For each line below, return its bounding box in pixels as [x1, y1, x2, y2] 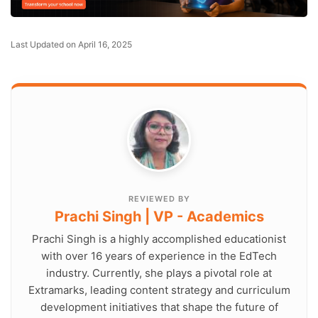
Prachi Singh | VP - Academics [54, 208, 264, 226]
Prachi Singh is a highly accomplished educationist [32, 232, 286, 246]
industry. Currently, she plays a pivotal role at [46, 266, 272, 280]
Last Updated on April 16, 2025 [16, 39, 132, 50]
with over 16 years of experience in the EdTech [41, 249, 277, 263]
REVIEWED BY [128, 194, 190, 204]
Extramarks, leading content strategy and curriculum [28, 283, 290, 297]
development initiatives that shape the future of [40, 300, 278, 314]
